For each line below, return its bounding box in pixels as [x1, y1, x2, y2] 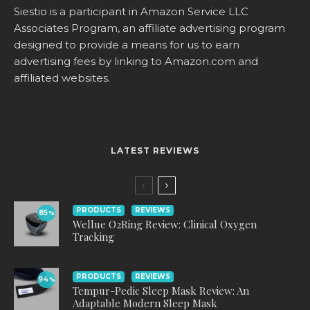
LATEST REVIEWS [111, 145, 199, 156]
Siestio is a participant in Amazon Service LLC [14, 4, 248, 18]
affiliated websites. [14, 71, 110, 84]
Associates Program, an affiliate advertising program [14, 21, 285, 35]
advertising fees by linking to [14, 54, 165, 68]
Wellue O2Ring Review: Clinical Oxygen [73, 217, 257, 231]
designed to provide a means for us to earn [14, 37, 239, 51]
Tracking [73, 229, 114, 244]
